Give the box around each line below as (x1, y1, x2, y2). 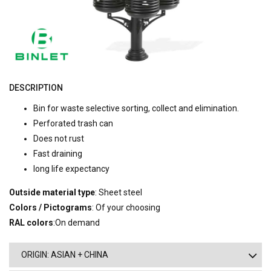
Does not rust (33, 134, 84, 144)
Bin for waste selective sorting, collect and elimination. (33, 103, 239, 114)
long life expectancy (33, 164, 109, 174)
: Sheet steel (95, 188, 142, 198)
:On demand (53, 218, 100, 228)
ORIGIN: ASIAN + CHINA (21, 250, 108, 260)
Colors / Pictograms (9, 203, 92, 213)
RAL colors (9, 218, 53, 228)
